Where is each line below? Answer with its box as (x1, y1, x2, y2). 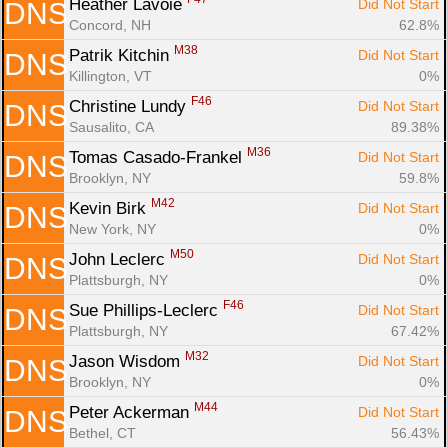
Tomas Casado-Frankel (69, 147, 247, 167)
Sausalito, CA (69, 118, 154, 135)
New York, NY (69, 220, 156, 237)
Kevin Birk (69, 198, 151, 218)
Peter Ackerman (69, 402, 194, 422)
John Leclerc (69, 249, 170, 269)
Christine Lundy (69, 96, 191, 116)
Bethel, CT (69, 424, 136, 441)
